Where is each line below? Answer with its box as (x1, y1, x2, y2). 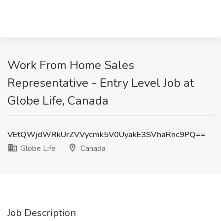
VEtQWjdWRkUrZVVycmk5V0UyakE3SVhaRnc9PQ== (7, 129, 206, 140)
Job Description (7, 206, 76, 220)
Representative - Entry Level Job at (7, 75, 194, 91)
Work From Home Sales (7, 57, 134, 73)
